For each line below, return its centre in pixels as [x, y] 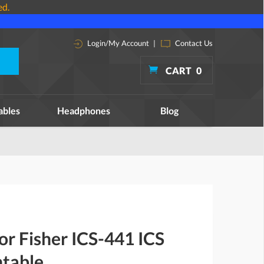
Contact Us [193, 43]
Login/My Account [117, 43]
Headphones [83, 110]
